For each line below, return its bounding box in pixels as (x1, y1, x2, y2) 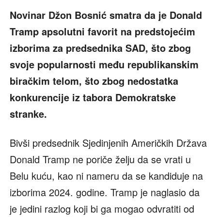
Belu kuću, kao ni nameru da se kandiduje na (10, 169, 203, 183)
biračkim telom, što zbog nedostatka (10, 74, 178, 88)
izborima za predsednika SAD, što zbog (10, 41, 191, 55)
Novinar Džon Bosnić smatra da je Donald (10, 8, 202, 22)
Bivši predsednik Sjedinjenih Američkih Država (10, 136, 207, 150)
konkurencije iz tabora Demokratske (10, 90, 176, 105)
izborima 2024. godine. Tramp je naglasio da (10, 185, 200, 200)
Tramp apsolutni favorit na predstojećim (10, 24, 195, 39)
